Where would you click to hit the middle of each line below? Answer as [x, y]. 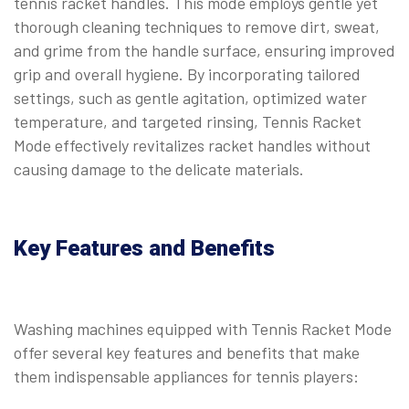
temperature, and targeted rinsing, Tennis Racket [188, 121]
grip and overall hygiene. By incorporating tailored [187, 73]
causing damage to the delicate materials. [159, 168]
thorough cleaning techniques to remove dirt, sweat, [197, 26]
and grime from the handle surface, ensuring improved [204, 50]
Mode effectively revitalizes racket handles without [192, 145]
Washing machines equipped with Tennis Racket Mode [203, 328]
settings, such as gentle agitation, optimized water [190, 97]
